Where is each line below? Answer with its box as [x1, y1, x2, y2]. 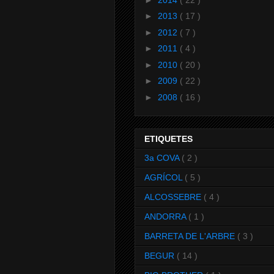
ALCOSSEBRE [144, 192, 204, 202]
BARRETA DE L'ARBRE [144, 231, 237, 242]
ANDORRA [144, 212, 188, 222]
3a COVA [144, 153, 182, 163]
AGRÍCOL [144, 172, 185, 183]
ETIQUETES [144, 134, 193, 144]
